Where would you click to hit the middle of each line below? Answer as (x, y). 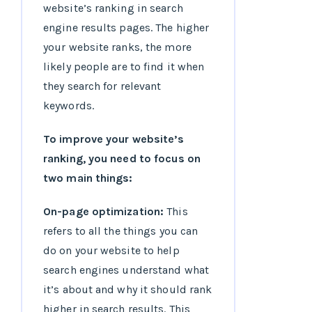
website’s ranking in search (113, 8)
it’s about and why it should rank (128, 290)
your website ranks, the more (117, 47)
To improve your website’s (114, 139)
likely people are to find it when (124, 67)
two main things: (88, 178)
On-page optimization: (105, 212)
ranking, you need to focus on (122, 159)
